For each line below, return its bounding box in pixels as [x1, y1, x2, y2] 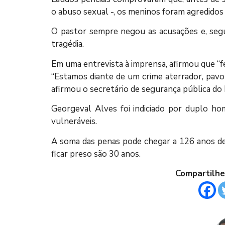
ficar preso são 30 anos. [51, 148, 141, 160]
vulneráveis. [51, 116, 97, 128]
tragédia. [51, 38, 84, 50]
